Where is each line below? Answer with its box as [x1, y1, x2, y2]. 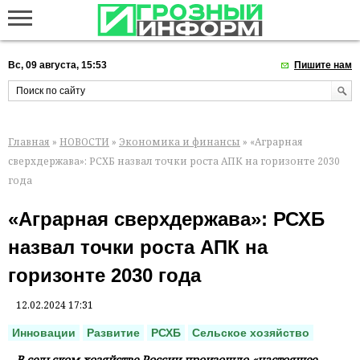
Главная [8, 134, 50, 149]
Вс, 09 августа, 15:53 [8, 59, 107, 71]
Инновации [12, 326, 76, 340]
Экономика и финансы [119, 134, 240, 149]
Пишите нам [294, 59, 352, 71]
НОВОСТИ [59, 134, 109, 149]
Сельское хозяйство [192, 326, 309, 340]
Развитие [87, 326, 140, 340]
